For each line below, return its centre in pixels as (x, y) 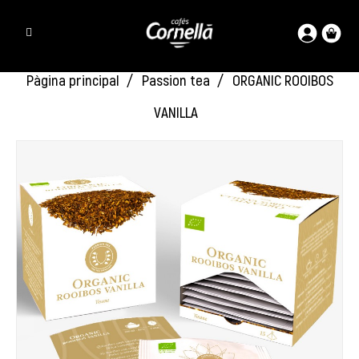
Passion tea (175, 80)
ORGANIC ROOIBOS (282, 80)
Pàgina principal (73, 80)
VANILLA (175, 112)
